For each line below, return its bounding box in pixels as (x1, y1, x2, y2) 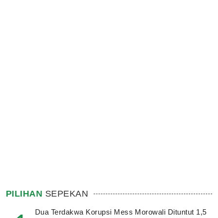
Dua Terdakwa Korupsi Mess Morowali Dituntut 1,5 (35, 207, 207, 216)
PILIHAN (6, 188, 43, 199)
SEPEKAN (42, 188, 89, 199)
